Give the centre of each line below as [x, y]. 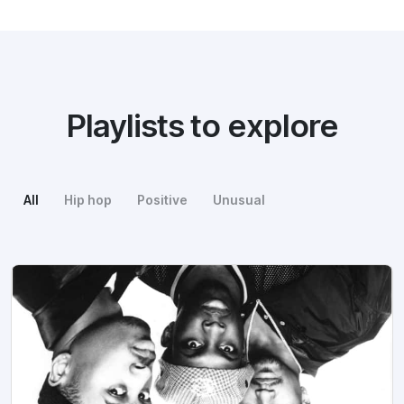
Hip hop [88, 201]
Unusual [239, 201]
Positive [162, 201]
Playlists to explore [202, 125]
